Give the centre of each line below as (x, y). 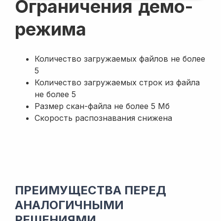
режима (51, 29)
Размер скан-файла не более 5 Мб (102, 106)
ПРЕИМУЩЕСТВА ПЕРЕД (91, 190)
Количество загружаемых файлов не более (120, 59)
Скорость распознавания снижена (103, 118)
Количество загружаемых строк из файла (117, 83)
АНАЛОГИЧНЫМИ (69, 205)
